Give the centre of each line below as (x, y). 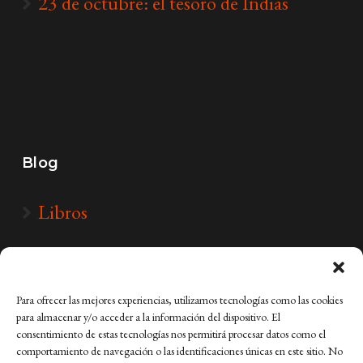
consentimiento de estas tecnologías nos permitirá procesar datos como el (171, 334)
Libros (62, 211)
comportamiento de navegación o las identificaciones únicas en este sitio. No (179, 351)
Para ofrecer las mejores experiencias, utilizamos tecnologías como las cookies (179, 300)
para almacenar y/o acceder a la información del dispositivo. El (148, 317)
